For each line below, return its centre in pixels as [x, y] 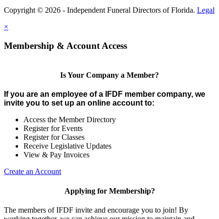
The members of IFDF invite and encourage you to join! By [96, 210]
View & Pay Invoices [56, 155]
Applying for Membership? [109, 191]
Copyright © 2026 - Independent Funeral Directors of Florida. [100, 10]
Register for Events [53, 129]
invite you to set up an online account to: [79, 103]
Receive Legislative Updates [67, 146]
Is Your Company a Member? [109, 75]
